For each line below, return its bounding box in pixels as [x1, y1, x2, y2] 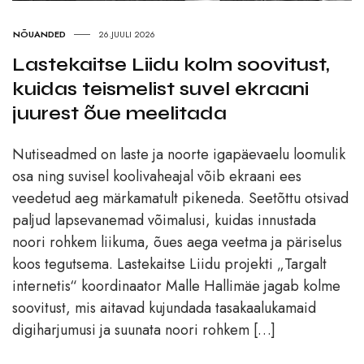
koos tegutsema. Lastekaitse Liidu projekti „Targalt [12, 253, 327, 275]
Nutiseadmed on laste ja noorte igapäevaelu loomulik [12, 144, 345, 166]
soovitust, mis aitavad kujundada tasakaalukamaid [12, 297, 316, 319]
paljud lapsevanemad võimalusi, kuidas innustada [12, 210, 316, 232]
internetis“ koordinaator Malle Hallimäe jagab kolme [12, 275, 340, 297]
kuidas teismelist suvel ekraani [12, 77, 309, 102]
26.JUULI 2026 [98, 28, 155, 41]
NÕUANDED [13, 28, 66, 41]
